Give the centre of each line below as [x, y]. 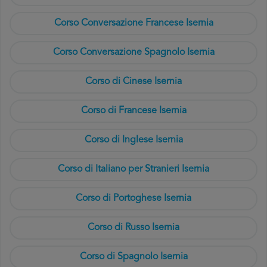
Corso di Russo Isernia [133, 228]
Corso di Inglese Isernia [133, 140]
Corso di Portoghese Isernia [133, 198]
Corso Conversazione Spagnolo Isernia [133, 52]
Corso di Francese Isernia [133, 111]
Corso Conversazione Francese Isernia [133, 23]
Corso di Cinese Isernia [133, 82]
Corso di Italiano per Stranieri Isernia [133, 169]
